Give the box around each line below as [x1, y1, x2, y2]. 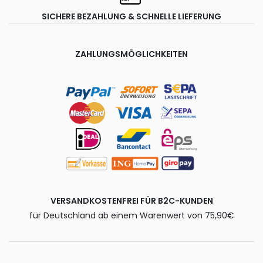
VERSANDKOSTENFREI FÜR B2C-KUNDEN [50, 194, 213, 207]
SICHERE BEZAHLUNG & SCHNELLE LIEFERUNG [42, 10, 221, 22]
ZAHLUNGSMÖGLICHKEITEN [75, 48, 188, 60]
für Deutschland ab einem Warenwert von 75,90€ [29, 209, 234, 221]
